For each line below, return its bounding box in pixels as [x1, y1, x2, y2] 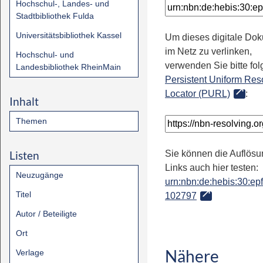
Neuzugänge [16, 170, 63, 180]
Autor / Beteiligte [16, 209, 77, 218]
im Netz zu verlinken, [165, 46, 252, 56]
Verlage [16, 248, 44, 257]
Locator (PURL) [165, 89, 230, 99]
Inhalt [9, 95, 39, 108]
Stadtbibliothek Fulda [16, 11, 94, 21]
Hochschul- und [16, 50, 74, 59]
